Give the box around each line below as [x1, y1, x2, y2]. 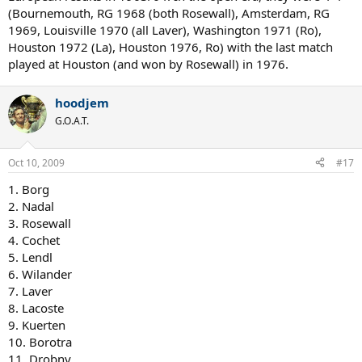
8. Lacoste [8, 299, 64, 316]
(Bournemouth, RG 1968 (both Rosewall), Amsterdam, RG [8, 5, 330, 21]
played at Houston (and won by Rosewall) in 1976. [8, 56, 288, 72]
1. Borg [8, 180, 49, 197]
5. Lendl [8, 248, 53, 265]
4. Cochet [8, 231, 60, 248]
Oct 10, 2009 [8, 155, 65, 170]
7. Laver [8, 282, 53, 299]
